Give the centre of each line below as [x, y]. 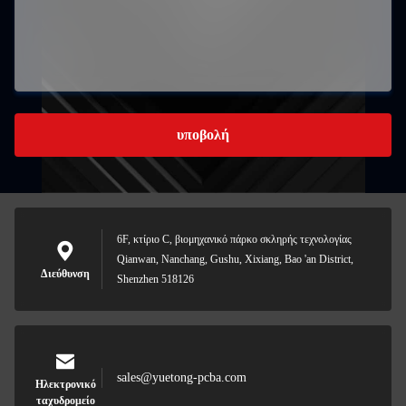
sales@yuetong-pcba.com [182, 377]
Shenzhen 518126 [155, 279]
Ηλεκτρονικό [65, 384]
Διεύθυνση [65, 274]
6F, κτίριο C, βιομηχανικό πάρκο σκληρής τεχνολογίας [234, 239]
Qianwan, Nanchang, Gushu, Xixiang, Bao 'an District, [235, 259]
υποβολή [203, 135]
